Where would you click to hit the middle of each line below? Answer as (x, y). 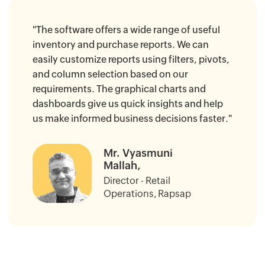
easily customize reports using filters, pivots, (131, 60)
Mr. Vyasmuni (138, 153)
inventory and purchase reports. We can (121, 45)
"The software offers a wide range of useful (126, 30)
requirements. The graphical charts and (119, 89)
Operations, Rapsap (147, 193)
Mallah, (122, 165)
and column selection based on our (110, 75)
